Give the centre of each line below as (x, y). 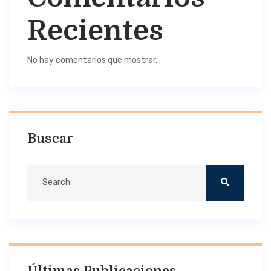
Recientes (95, 31)
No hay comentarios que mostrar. (92, 60)
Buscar (50, 138)
